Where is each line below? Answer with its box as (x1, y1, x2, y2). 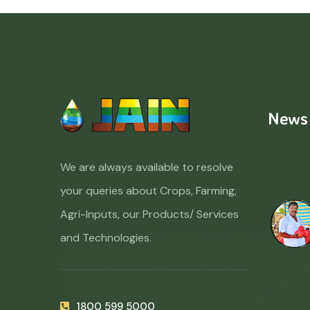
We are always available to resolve (60, 160, 233, 175)
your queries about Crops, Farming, (60, 183, 237, 199)
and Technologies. (60, 230, 152, 246)
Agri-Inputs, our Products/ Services (60, 207, 239, 222)
